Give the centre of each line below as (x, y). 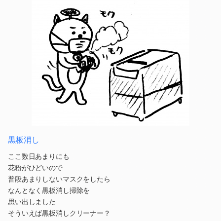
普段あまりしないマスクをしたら (59, 179)
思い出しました (32, 202)
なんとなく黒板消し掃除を (49, 190)
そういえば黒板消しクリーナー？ (59, 213)
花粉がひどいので (35, 168)
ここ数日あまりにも (39, 156)
